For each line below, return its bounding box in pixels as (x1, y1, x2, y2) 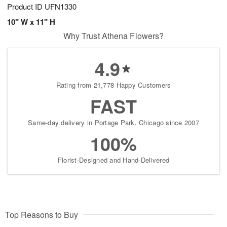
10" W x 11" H (7, 16, 55, 28)
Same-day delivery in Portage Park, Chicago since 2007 (28, 118, 199, 128)
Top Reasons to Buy (5, 209, 78, 221)
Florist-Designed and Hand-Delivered (57, 155, 170, 165)
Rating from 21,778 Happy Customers (56, 80, 171, 90)
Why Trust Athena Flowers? (63, 30, 164, 42)
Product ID (7, 1, 45, 12)
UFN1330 (45, 1, 77, 12)
